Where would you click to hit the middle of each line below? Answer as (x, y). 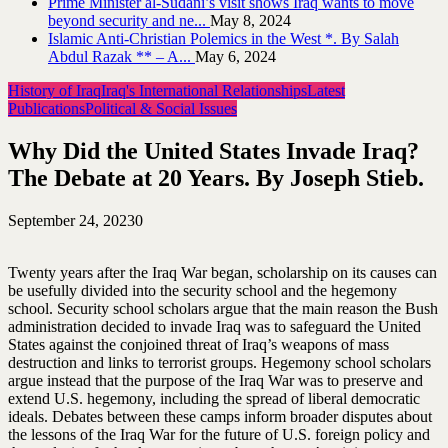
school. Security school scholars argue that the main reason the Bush (223, 308)
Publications (46, 109)
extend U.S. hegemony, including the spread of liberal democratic (214, 398)
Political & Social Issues (161, 109)
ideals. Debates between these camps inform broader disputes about (220, 416)
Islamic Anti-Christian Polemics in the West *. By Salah (223, 39)
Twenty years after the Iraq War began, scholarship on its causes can (222, 272)
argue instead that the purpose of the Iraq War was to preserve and (215, 380)
